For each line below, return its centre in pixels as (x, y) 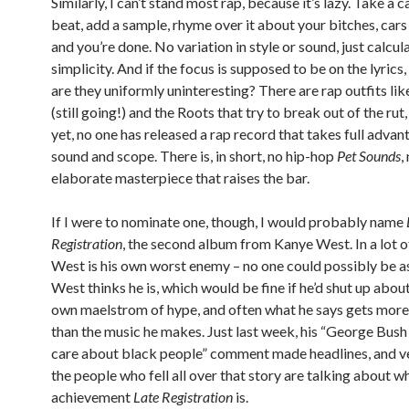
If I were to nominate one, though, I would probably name (229, 222)
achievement (92, 397)
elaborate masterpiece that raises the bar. (180, 178)
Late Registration (183, 397)
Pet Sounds (369, 156)
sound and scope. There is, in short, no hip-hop (194, 156)
